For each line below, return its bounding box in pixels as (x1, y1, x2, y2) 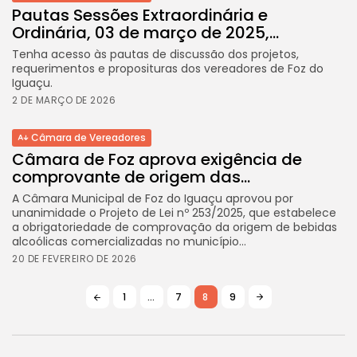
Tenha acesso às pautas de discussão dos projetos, (12, 45, 299, 62)
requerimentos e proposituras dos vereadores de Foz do (12, 60, 324, 76)
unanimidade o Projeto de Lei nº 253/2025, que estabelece (12, 204, 336, 221)
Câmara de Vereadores (31, 130, 146, 144)
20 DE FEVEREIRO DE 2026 (12, 251, 137, 265)
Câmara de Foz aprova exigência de (12, 147, 302, 171)
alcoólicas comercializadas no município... (12, 233, 246, 249)
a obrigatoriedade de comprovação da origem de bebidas (12, 218, 337, 235)
